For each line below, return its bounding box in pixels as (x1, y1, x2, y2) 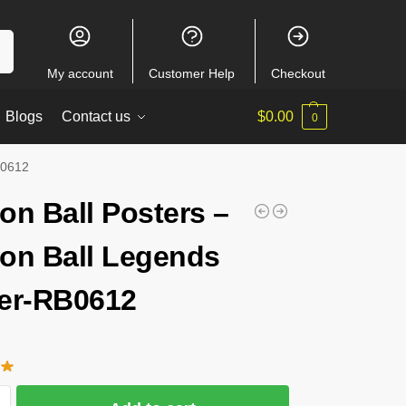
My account (46, 66, 113, 81)
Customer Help (149, 66, 236, 81)
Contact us (62, 109, 131, 124)
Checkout (270, 66, 325, 81)
